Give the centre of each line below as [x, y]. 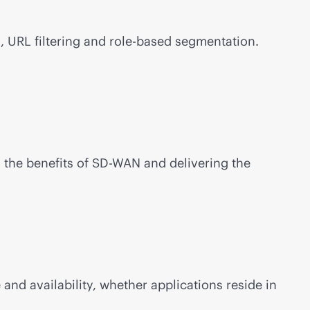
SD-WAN [116, 163]
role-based [140, 42]
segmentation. [215, 42]
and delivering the [195, 163]
